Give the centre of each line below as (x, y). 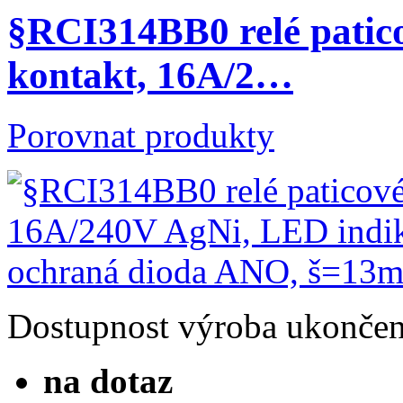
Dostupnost (88, 326)
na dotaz (108, 381)
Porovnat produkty (141, 135)
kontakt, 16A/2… (150, 75)
